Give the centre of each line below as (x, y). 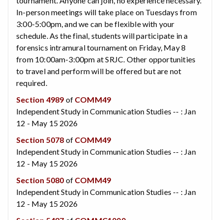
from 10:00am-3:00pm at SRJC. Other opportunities (106, 59)
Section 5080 (40, 180)
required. (32, 82)
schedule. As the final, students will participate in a (102, 35)
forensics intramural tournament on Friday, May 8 (101, 47)
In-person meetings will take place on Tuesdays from (107, 12)
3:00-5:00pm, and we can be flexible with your (96, 24)
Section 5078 (40, 139)
